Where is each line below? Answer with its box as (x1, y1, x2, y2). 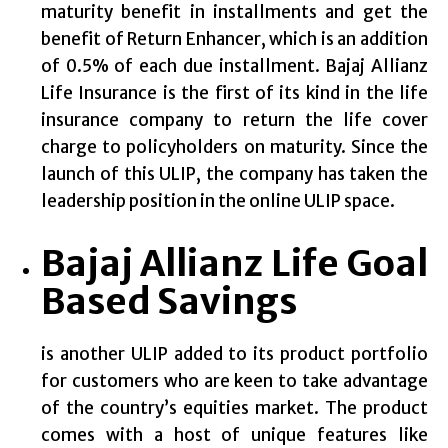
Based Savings (41, 279, 297, 325)
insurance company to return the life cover (41, 109, 428, 132)
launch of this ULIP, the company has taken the (41, 163, 428, 186)
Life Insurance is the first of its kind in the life (41, 82, 428, 105)
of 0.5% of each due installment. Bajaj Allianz (41, 55, 428, 78)
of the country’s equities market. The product (41, 397, 428, 420)
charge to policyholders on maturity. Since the (41, 136, 428, 159)
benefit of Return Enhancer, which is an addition (41, 28, 428, 51)
